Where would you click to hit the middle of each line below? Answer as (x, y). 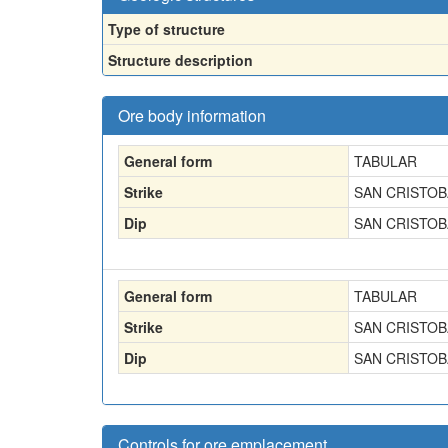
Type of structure (166, 29)
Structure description (180, 60)
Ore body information (192, 115)
